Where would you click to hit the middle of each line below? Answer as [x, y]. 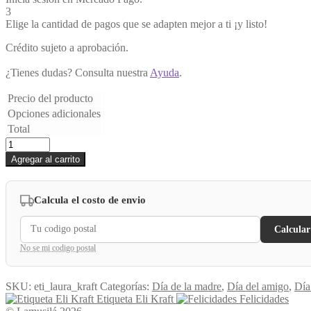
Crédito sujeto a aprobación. [67, 47]
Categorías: [126, 286]
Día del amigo [258, 286]
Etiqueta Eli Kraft [135, 299]
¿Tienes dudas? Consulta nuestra [78, 72]
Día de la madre [187, 286]
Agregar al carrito [45, 159]
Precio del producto [50, 98]
